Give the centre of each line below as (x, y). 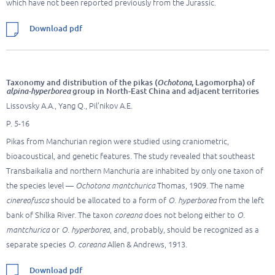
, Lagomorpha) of (223, 82)
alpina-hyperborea (38, 91)
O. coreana (86, 244)
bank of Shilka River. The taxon (60, 215)
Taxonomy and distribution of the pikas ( (82, 82)
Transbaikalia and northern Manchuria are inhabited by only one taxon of (135, 171)
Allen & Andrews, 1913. (146, 244)
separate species (36, 244)
